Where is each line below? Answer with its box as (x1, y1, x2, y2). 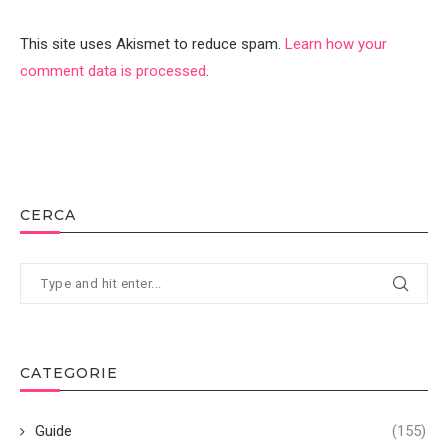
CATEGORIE (20, 363, 118, 382)
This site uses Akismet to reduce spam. (20, 34, 285, 53)
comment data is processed (20, 61, 206, 80)
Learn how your (285, 34, 387, 53)
